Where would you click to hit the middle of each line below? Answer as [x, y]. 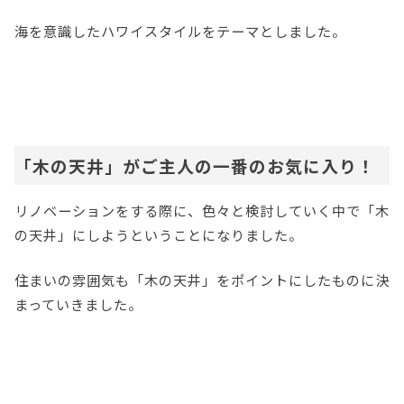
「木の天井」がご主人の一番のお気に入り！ [195, 165]
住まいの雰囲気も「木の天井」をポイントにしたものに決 [202, 279]
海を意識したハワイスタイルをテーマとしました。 [180, 31]
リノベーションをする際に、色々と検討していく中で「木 [202, 210]
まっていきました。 [78, 303]
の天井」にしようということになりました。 [159, 234]
